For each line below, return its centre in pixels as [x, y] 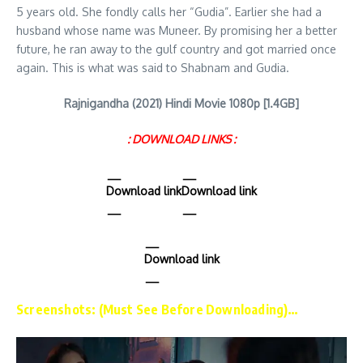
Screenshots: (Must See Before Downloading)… [158, 310]
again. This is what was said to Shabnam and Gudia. [153, 68]
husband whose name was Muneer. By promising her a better [177, 30]
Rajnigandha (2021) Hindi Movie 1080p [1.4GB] [181, 103]
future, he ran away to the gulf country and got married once [176, 49]
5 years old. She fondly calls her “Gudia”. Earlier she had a [169, 12]
